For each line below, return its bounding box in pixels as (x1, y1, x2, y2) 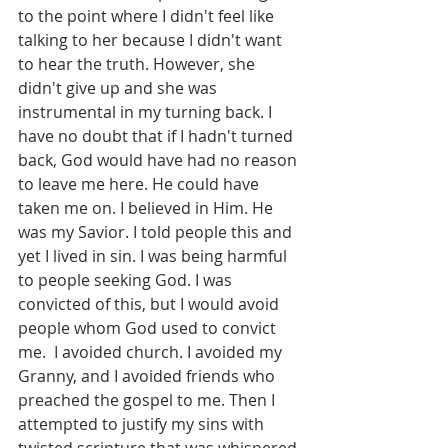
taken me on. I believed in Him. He (18, 197, 277, 219)
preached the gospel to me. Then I (18, 389, 279, 411)
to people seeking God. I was (18, 269, 236, 291)
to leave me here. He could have (18, 173, 263, 195)
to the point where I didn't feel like (18, 5, 278, 27)
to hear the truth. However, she (18, 53, 259, 75)
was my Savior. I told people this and (18, 221, 296, 243)
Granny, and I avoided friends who (18, 365, 279, 387)
